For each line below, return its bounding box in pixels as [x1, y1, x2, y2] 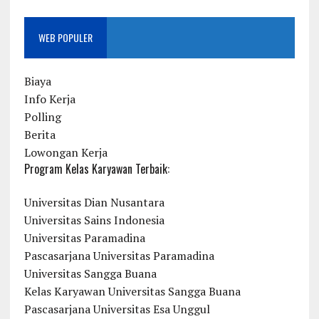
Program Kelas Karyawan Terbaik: [23, 159, 169, 177]
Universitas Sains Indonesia [23, 211, 164, 228]
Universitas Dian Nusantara [23, 194, 164, 210]
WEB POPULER [38, 29, 93, 45]
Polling [23, 108, 61, 125]
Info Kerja [23, 90, 75, 107]
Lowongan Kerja [23, 144, 108, 160]
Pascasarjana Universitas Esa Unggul [23, 300, 210, 317]
